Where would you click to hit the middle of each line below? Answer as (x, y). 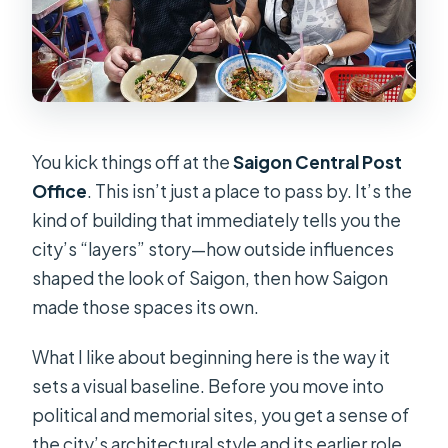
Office (60, 191)
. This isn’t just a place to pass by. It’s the (250, 191)
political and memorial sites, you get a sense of (221, 415)
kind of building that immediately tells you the (217, 220)
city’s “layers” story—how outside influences (213, 249)
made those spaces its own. (146, 307)
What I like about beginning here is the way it (211, 357)
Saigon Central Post (318, 162)
